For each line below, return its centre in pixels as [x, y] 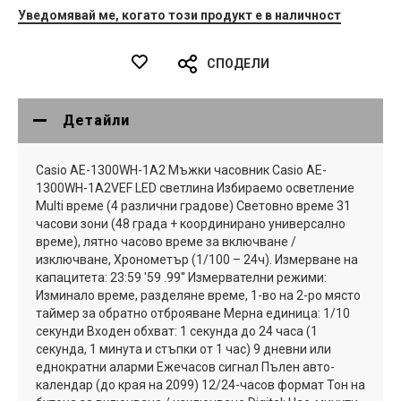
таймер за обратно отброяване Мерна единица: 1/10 [193, 313]
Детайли [96, 120]
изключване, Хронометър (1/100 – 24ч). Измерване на [197, 259]
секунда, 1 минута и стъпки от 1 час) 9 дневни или [183, 349]
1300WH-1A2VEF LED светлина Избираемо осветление [195, 188]
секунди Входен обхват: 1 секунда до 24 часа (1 [177, 331]
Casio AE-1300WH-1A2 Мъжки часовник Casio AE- [181, 170]
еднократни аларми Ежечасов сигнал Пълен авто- [185, 367]
